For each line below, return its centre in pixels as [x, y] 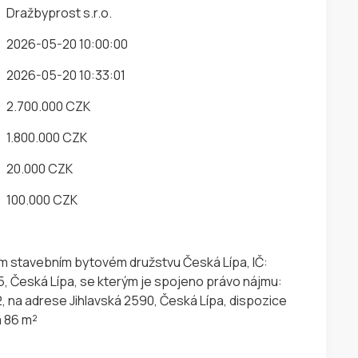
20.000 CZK [40, 169]
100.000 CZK [42, 200]
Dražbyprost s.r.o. [60, 13]
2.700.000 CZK [49, 107]
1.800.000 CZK [47, 138]
